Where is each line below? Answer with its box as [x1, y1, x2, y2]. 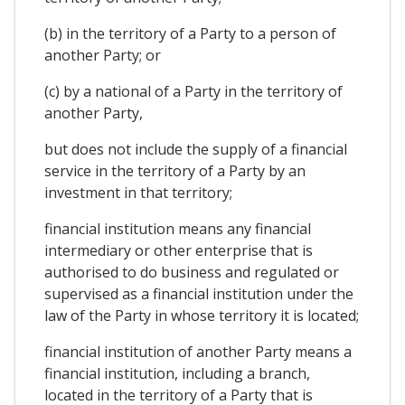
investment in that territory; [44, 182, 232, 202]
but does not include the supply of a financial [44, 138, 347, 159]
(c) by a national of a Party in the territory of [44, 80, 343, 101]
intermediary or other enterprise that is [44, 240, 313, 260]
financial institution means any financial [44, 218, 311, 239]
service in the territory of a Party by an [44, 160, 306, 181]
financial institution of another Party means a [44, 341, 352, 362]
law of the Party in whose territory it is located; [44, 305, 359, 325]
